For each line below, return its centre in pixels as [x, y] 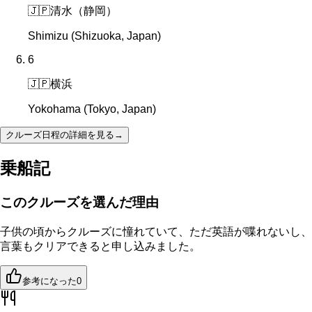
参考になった [49, 281]
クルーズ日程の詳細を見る [60, 135]
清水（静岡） [84, 11]
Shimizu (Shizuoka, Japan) [94, 36]
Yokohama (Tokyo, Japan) [92, 109]
